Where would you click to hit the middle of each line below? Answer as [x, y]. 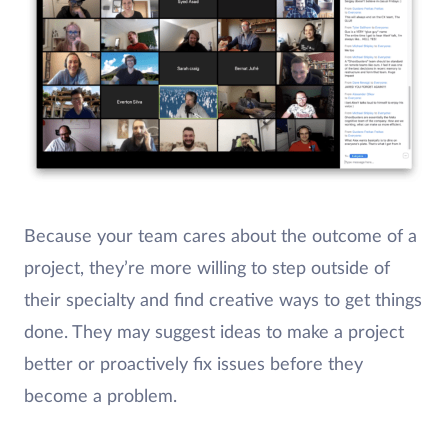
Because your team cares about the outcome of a [220, 237]
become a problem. [100, 397]
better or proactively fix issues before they [193, 365]
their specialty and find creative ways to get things [223, 301]
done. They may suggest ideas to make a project [214, 333]
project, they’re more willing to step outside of [207, 269]
